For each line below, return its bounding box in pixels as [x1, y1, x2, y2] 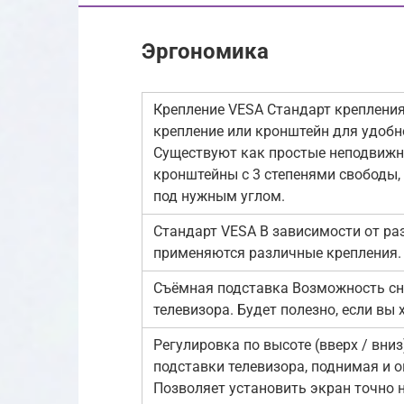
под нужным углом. [153, 187, 285, 205]
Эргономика [142, 38, 269, 64]
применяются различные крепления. [153, 243, 401, 262]
